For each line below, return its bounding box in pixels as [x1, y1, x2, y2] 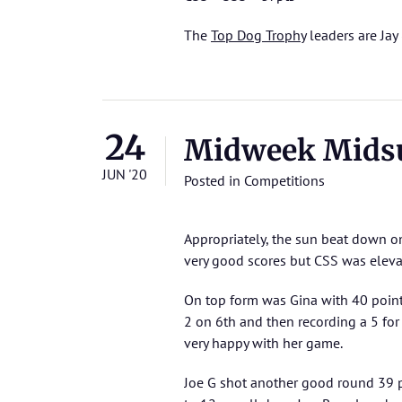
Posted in [184, 171, 244, 190]
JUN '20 [102, 165, 147, 184]
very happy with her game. [184, 334, 343, 353]
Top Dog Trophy [211, 26, 306, 45]
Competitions [244, 171, 325, 190]
